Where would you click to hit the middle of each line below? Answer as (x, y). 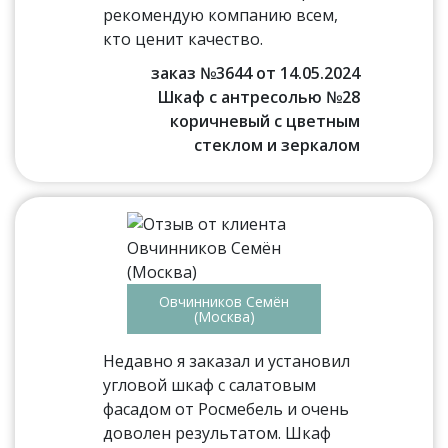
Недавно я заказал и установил (227, 361)
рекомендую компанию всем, (221, 15)
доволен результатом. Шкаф (217, 433)
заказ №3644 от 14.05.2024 (255, 73)
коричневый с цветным (264, 121)
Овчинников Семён (224, 301)
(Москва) (224, 316)
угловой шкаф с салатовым (210, 385)
